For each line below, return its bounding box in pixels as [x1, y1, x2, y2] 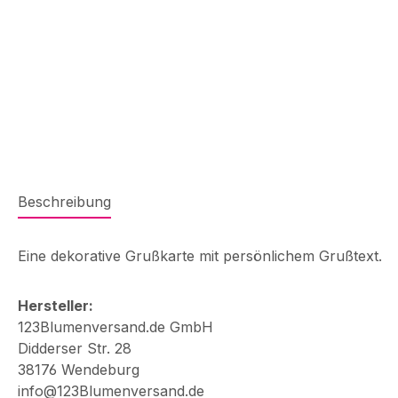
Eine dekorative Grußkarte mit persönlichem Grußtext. [18, 247, 382, 265]
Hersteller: [18, 297, 93, 314]
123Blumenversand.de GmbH [18, 318, 213, 336]
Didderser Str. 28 [18, 339, 131, 357]
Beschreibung [18, 193, 111, 211]
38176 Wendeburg [18, 361, 139, 378]
